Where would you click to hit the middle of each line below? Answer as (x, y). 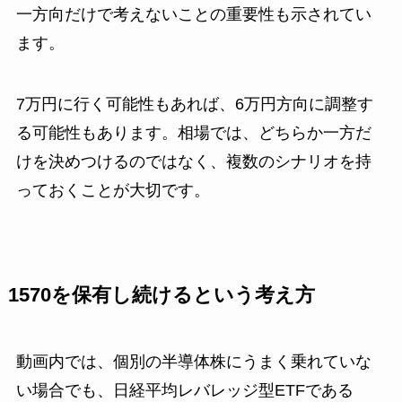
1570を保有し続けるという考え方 (161, 295)
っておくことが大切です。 (113, 190)
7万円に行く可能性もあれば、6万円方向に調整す (194, 104)
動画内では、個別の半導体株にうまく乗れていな (193, 361)
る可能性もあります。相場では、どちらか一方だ (193, 132)
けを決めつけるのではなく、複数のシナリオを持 (193, 161)
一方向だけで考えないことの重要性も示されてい (193, 14)
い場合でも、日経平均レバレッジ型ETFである (184, 390)
